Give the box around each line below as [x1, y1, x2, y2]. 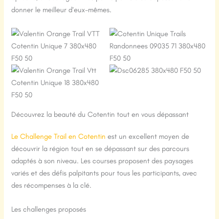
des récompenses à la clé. [11, 181, 92, 190]
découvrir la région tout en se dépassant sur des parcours [11, 144, 190, 153]
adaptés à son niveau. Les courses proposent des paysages [11, 156, 194, 165]
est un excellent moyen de [106, 132, 190, 141]
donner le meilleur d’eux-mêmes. [11, 5, 112, 14]
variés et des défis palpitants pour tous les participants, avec [11, 169, 197, 177]
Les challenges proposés [11, 205, 87, 214]
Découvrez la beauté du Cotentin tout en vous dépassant [11, 110, 189, 119]
